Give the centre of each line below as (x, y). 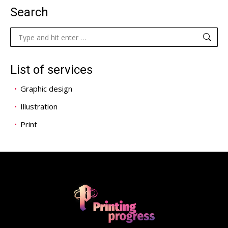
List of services (51, 70)
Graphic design (46, 89)
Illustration (39, 106)
